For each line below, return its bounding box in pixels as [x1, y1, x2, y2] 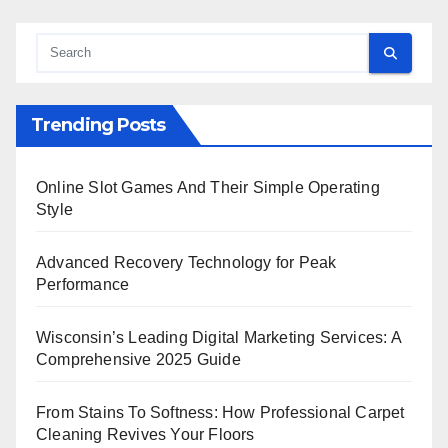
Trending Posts [31, 114, 166, 137]
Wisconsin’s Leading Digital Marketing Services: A [36, 329, 401, 347]
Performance [36, 276, 130, 294]
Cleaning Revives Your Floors [36, 426, 255, 444]
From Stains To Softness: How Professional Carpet [36, 404, 405, 422]
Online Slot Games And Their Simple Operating [36, 179, 380, 197]
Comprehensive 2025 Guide [36, 351, 241, 369]
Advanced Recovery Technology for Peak [36, 254, 337, 272]
